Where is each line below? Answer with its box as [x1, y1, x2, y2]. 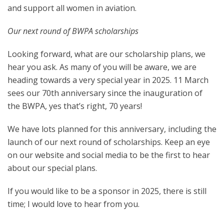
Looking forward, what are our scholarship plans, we [7, 48, 205, 60]
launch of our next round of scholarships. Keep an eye [7, 136, 210, 148]
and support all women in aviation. [7, 2, 136, 14]
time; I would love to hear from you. [7, 198, 139, 210]
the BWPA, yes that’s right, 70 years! [7, 100, 144, 112]
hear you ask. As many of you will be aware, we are [7, 61, 196, 73]
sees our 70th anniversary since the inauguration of [7, 87, 202, 99]
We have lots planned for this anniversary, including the [7, 123, 216, 135]
